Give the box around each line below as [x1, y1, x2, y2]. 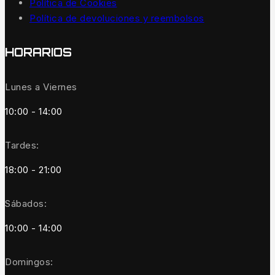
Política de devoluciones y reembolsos [29, 12, 204, 25]
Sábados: [5, 198, 47, 210]
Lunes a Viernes [5, 81, 77, 93]
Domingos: [5, 256, 53, 268]
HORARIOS [5, 45, 72, 60]
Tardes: [5, 139, 39, 152]
